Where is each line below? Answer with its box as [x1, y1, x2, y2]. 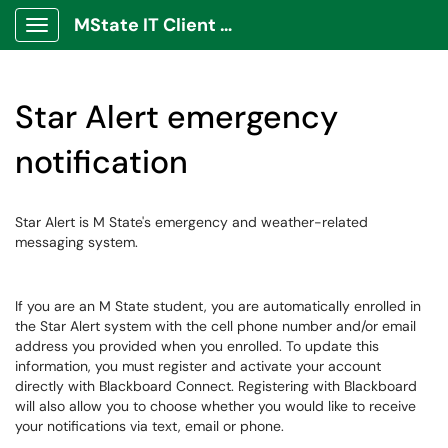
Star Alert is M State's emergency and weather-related [15, 213, 368, 231]
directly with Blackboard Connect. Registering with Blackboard [15, 377, 417, 395]
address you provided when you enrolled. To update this [15, 337, 379, 355]
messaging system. [15, 233, 142, 251]
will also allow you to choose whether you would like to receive [15, 397, 416, 415]
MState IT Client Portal [220, 13, 232, 37]
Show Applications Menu [36, 32, 195, 50]
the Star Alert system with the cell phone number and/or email [15, 317, 416, 335]
